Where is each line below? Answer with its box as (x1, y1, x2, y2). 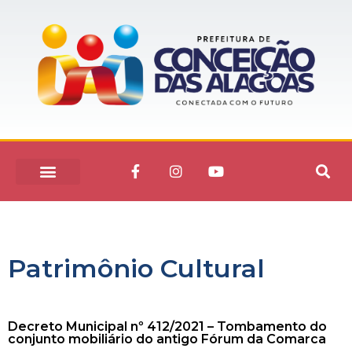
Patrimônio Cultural (8, 253, 265, 284)
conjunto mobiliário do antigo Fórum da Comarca (8, 332, 326, 347)
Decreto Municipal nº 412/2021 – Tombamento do (8, 319, 327, 335)
